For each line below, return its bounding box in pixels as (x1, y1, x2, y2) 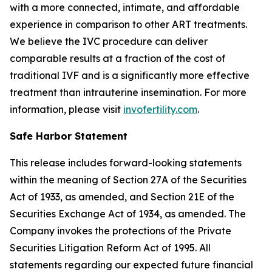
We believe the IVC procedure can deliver (10, 35, 208, 47)
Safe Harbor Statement (10, 129, 127, 142)
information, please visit (10, 103, 123, 115)
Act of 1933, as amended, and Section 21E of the (10, 190, 234, 203)
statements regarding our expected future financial (10, 258, 253, 271)
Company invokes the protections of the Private (10, 224, 231, 237)
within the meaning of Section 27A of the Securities (10, 173, 246, 186)
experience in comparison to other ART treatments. (10, 18, 247, 30)
